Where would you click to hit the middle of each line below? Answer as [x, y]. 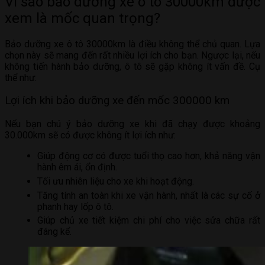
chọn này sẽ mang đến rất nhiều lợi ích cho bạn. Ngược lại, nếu [132, 55]
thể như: [21, 77]
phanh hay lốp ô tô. [75, 206]
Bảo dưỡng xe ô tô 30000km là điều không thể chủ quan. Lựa [132, 44]
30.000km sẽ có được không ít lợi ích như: [90, 135]
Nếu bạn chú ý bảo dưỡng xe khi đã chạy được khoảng [132, 124]
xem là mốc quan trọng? [83, 18]
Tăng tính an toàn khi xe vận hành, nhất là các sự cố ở [149, 195]
